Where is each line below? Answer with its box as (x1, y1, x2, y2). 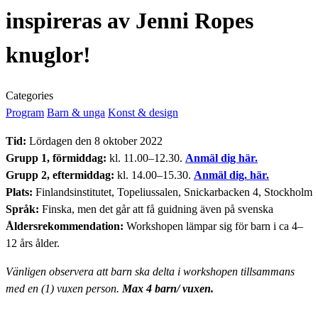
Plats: (6, 185, 33, 198)
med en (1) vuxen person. (6, 282, 122, 295)
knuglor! (6, 42, 91, 68)
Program (6, 106, 44, 119)
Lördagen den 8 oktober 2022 (26, 134, 163, 147)
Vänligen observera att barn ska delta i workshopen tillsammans (6, 265, 295, 278)
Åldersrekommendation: (6, 219, 124, 232)
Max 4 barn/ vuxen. (122, 282, 214, 295)
